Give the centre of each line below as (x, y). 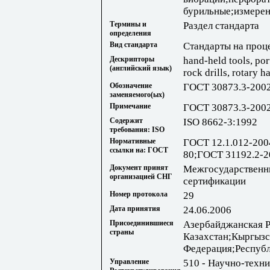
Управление (129, 261)
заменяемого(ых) (137, 94)
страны (122, 232)
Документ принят (139, 167)
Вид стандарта (133, 44)
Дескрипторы (132, 59)
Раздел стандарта (221, 25)
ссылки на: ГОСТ (139, 150)
